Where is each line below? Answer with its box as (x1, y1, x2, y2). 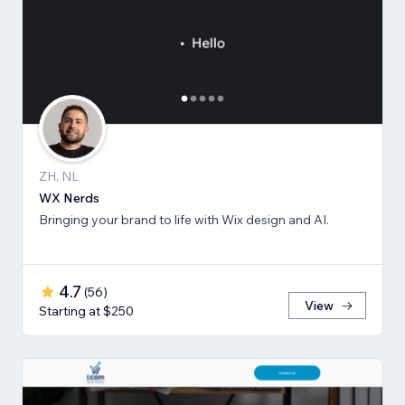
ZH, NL (39, 168, 79, 185)
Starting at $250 (39, 303, 134, 320)
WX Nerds (39, 190, 99, 207)
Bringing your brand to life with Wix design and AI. (39, 212, 329, 229)
